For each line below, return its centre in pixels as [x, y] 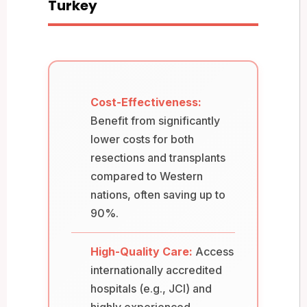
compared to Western [147, 176]
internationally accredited [156, 270]
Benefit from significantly [155, 120]
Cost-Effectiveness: [146, 102]
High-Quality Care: [142, 251]
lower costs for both [142, 139]
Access [214, 251]
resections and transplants [158, 157]
